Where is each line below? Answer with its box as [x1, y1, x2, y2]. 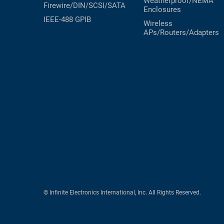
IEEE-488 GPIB [43, 15, 91, 24]
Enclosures [143, 5, 181, 14]
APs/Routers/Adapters [143, 28, 219, 37]
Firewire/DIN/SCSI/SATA [43, 1, 125, 10]
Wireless [143, 19, 172, 28]
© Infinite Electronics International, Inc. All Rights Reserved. [43, 189, 201, 196]
